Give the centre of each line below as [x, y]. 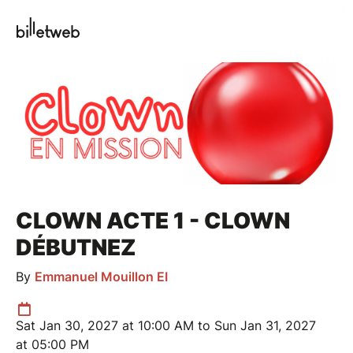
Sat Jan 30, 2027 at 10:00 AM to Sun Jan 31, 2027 [166, 325]
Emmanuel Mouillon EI [101, 276]
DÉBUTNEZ [76, 247]
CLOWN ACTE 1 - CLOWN [153, 220]
